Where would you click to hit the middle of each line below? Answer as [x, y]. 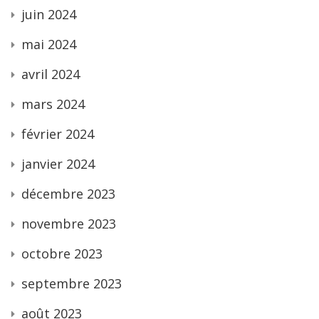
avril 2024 [51, 74]
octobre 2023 [62, 253]
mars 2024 [53, 104]
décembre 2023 [68, 193]
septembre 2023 [72, 283]
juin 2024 [49, 14]
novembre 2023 [69, 223]
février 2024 [58, 134]
